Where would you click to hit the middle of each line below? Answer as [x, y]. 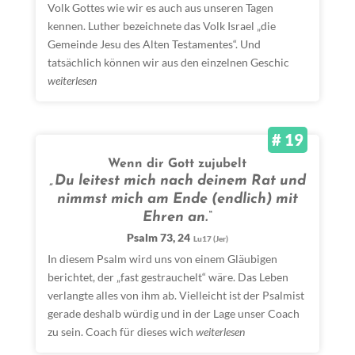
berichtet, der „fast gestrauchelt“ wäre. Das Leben [168, 277]
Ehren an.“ [177, 218]
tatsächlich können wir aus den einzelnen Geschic [168, 62]
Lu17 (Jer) [210, 239]
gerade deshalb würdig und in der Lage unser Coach [173, 313]
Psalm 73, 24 [158, 237]
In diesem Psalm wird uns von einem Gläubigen [162, 259]
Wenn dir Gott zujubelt [177, 164]
